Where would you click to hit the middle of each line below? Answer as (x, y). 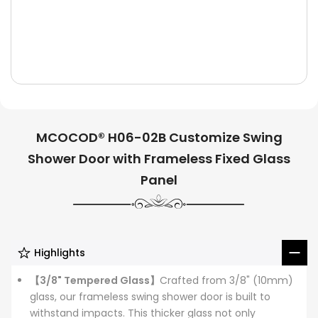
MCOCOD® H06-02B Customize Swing (159, 138)
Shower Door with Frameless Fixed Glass (159, 159)
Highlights (60, 253)
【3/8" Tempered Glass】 (95, 281)
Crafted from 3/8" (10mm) (226, 281)
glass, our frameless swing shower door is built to (150, 297)
